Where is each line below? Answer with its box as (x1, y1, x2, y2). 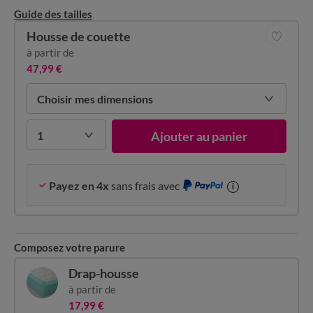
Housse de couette (27, 29, 131, 44)
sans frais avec (109, 178, 180, 192)
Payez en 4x (47, 178, 109, 192)
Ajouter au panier (151, 129, 247, 144)
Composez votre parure (14, 241, 125, 254)
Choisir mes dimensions (37, 92, 153, 105)
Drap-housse (68, 265, 139, 281)
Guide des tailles (14, 8, 92, 20)
